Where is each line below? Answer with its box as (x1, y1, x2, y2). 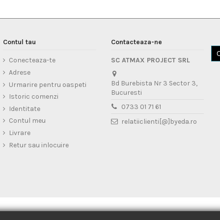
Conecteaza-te (9, 56, 55, 65)
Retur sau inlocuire (9, 140, 69, 149)
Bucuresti (110, 88, 142, 97)
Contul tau (3, 38, 36, 47)
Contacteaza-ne (110, 38, 162, 47)
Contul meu (9, 116, 46, 125)
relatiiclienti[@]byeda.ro (121, 117, 197, 126)
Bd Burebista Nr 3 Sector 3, (110, 79, 197, 87)
